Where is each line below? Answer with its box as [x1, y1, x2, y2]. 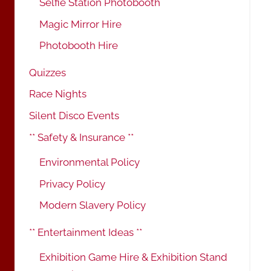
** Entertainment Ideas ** [29, 226, 142, 238]
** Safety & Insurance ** [29, 131, 134, 144]
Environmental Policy [39, 155, 140, 168]
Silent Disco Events [29, 109, 119, 122]
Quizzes [29, 66, 66, 79]
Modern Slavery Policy [39, 199, 146, 212]
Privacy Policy [39, 177, 105, 190]
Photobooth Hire [39, 39, 118, 52]
